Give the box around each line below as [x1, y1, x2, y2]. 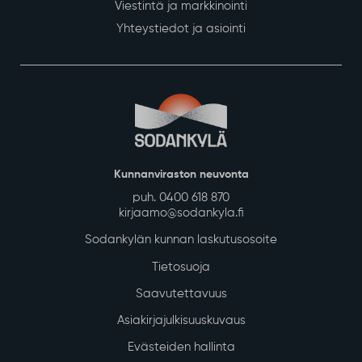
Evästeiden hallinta [127, 341, 235, 354]
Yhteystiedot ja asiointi [116, 23, 246, 36]
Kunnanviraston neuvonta [113, 170, 249, 181]
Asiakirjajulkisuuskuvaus [116, 314, 246, 327]
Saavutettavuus [135, 287, 227, 300]
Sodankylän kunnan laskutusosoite [85, 234, 277, 246]
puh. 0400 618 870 [133, 192, 229, 204]
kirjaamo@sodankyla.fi [118, 207, 244, 220]
